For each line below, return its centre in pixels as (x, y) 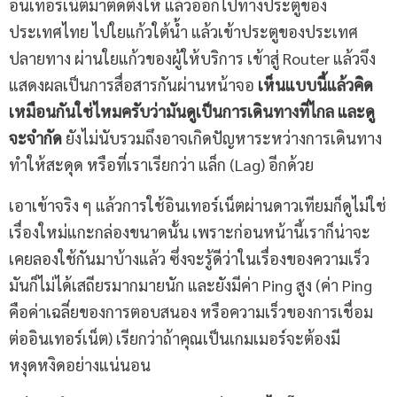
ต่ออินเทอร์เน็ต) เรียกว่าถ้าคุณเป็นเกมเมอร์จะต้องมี (175, 339)
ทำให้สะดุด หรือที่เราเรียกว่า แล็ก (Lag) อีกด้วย (161, 165)
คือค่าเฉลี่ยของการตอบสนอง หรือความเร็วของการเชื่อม (191, 312)
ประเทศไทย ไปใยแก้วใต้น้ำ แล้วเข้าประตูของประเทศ (183, 32)
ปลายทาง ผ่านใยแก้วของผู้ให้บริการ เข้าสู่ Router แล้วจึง (192, 58)
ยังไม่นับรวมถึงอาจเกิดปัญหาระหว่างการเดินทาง (222, 138)
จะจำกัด (35, 138)
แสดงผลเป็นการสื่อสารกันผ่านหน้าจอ (133, 85)
